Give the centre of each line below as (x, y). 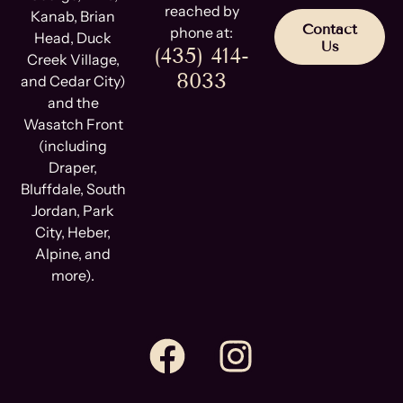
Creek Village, (73, 59)
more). (73, 275)
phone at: (201, 32)
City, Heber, (73, 232)
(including (73, 145)
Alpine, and (73, 253)
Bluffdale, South (73, 188)
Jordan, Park (73, 210)
